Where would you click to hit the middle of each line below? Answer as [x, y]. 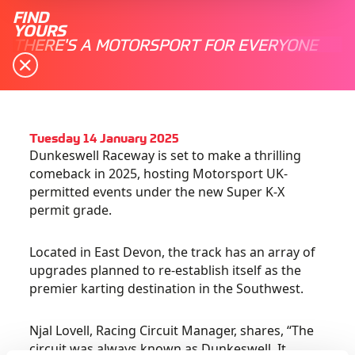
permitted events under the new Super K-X [157, 192]
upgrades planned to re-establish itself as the [166, 270]
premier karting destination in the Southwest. [167, 288]
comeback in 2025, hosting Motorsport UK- [159, 174]
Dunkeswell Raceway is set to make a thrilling [166, 155]
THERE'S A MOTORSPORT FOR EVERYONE [165, 44]
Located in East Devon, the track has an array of [173, 252]
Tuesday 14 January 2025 [105, 137]
